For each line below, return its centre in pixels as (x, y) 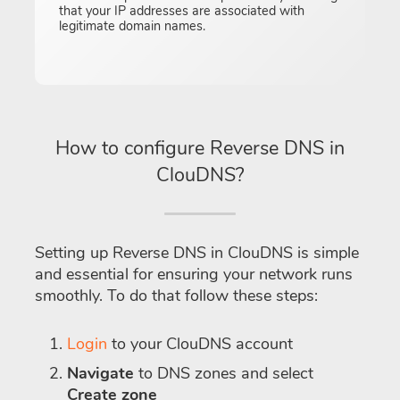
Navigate (100, 373)
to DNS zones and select (224, 373)
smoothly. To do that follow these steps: (176, 295)
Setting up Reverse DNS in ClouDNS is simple (197, 252)
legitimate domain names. (132, 25)
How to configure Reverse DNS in (200, 148)
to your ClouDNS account (200, 343)
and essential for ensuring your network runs (194, 274)
